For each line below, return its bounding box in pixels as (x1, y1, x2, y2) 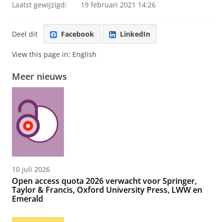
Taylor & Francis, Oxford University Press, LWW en (12, 184, 202, 196)
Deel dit (12, 29, 38, 39)
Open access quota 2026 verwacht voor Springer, (12, 175, 197, 187)
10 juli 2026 (12, 165, 50, 174)
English (72, 50, 97, 59)
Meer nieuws (12, 70, 67, 83)
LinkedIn (120, 29, 150, 39)
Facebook (61, 29, 94, 39)
